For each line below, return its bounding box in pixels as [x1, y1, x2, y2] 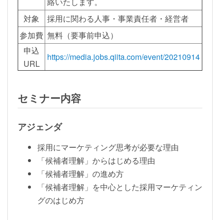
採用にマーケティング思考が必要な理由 [37, 141, 179, 153]
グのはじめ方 [37, 194, 84, 206]
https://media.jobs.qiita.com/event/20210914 [47, 51, 200, 62]
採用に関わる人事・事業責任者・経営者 [47, 12, 189, 24]
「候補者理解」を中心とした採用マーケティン [37, 181, 202, 193]
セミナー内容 [18, 91, 81, 106]
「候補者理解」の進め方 [37, 168, 124, 180]
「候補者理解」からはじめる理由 [37, 155, 155, 166]
